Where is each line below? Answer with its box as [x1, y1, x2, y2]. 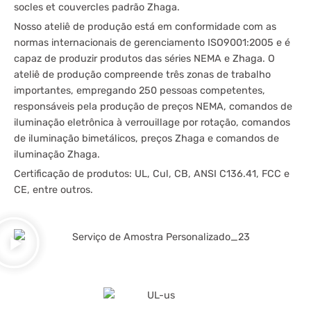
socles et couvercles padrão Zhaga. [14, 1, 180, 14]
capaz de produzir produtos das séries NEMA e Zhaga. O [14, 53, 275, 65]
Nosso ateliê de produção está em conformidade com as [14, 21, 276, 33]
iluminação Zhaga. [14, 149, 100, 161]
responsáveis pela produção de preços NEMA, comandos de [14, 101, 292, 113]
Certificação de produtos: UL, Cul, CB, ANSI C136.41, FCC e [14, 168, 289, 180]
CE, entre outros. [14, 184, 93, 196]
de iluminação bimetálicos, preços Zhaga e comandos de [14, 133, 279, 145]
